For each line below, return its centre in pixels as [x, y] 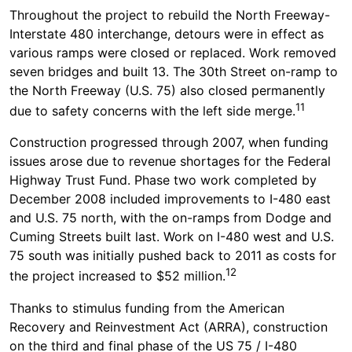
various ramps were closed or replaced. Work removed [173, 53]
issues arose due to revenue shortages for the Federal [170, 161]
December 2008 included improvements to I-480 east [170, 199]
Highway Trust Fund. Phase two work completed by [163, 180]
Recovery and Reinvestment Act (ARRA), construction [169, 326]
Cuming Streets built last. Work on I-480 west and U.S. [172, 237]
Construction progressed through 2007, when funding [169, 143]
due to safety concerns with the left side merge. [152, 111]
